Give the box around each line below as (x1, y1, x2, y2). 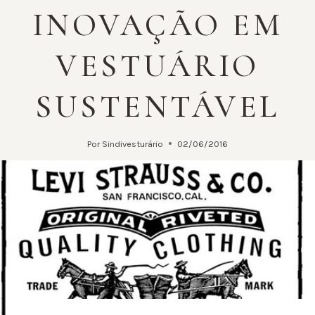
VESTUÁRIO (56, 46, 259, 85)
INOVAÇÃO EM (32, 5, 283, 44)
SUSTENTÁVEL (35, 86, 280, 126)
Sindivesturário (102, 138, 164, 149)
